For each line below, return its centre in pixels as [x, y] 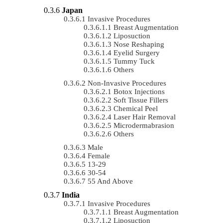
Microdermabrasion [144, 125]
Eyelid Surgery [137, 53]
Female [99, 156]
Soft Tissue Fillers [141, 100]
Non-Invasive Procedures [127, 83]
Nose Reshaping [139, 44]
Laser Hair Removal [145, 117]
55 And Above [110, 181]
